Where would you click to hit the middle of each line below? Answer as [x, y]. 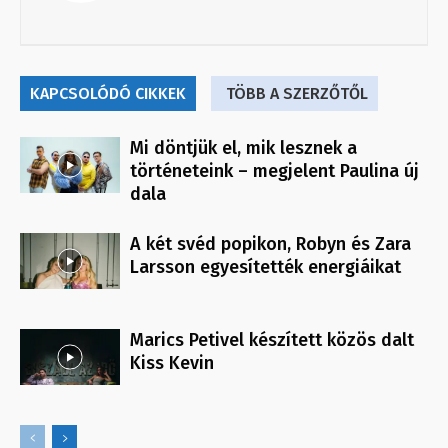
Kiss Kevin [172, 363]
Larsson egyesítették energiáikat [265, 267]
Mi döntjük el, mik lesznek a [243, 148]
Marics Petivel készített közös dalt [272, 340]
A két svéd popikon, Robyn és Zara [270, 244]
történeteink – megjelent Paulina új [274, 171]
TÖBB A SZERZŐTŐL [297, 94]
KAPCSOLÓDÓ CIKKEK [108, 94]
